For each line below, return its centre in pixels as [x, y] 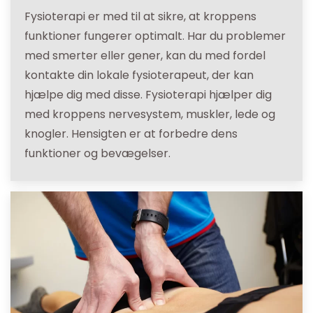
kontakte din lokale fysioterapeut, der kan [139, 75]
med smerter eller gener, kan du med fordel [145, 56]
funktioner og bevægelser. [97, 154]
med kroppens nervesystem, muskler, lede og [150, 115]
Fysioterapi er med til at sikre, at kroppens [140, 17]
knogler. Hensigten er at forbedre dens [131, 134]
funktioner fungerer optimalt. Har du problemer [155, 36]
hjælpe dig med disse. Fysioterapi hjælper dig [148, 95]
